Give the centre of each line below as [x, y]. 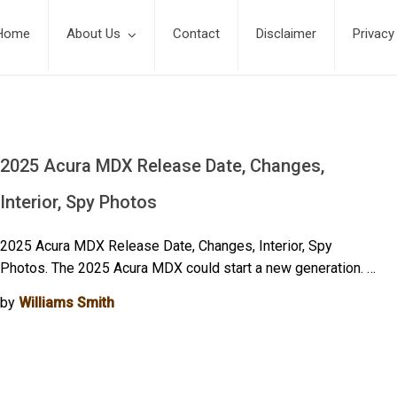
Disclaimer [286, 34]
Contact [196, 34]
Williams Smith [67, 303]
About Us [93, 34]
